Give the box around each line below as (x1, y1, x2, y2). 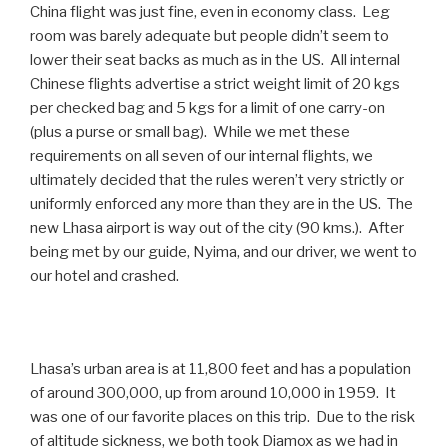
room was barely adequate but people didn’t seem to (30, 27, 389, 46)
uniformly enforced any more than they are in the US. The (30, 195, 413, 214)
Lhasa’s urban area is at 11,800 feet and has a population (30, 360, 411, 379)
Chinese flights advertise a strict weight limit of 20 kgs (30, 75, 400, 94)
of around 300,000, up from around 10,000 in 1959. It (30, 384, 396, 403)
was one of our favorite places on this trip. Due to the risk (30, 408, 415, 427)
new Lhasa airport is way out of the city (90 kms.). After (30, 219, 404, 238)
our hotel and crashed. (30, 267, 179, 286)
